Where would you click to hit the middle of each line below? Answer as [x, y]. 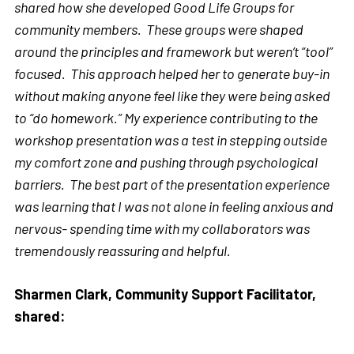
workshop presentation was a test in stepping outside [171, 139]
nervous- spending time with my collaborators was [162, 228]
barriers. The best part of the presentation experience [172, 184]
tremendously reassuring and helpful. [122, 250]
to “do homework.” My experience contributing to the [166, 117]
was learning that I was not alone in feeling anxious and [174, 206]
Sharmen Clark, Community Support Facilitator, [165, 294]
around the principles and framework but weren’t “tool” [173, 51]
